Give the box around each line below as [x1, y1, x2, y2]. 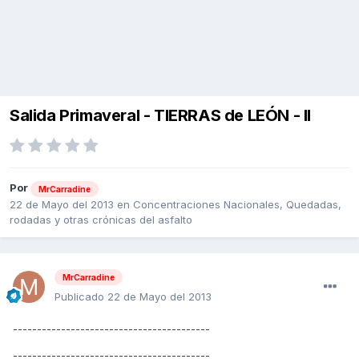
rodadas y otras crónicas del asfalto [10, 212, 192, 226]
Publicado [54, 290, 107, 304]
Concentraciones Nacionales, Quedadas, [133, 197, 341, 211]
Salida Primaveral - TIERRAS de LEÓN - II [10, 106, 311, 126]
